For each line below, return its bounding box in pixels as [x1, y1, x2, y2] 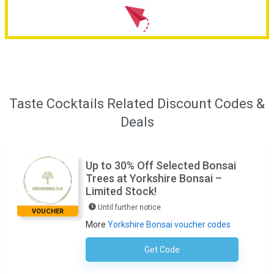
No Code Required [169, 246, 239, 256]
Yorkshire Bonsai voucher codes [108, 220, 231, 230]
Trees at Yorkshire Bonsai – [86, 172, 222, 185]
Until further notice [98, 203, 161, 212]
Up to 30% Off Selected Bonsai [86, 159, 236, 172]
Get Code [144, 245, 180, 255]
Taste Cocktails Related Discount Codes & [9, 96, 265, 112]
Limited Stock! [86, 185, 157, 198]
